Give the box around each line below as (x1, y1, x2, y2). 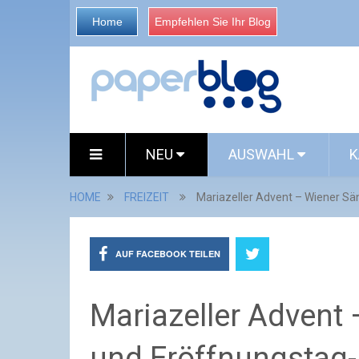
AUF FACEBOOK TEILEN (115, 248, 220, 260)
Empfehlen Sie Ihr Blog (155, 15, 271, 28)
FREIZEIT (124, 191, 169, 204)
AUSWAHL (228, 146, 297, 163)
